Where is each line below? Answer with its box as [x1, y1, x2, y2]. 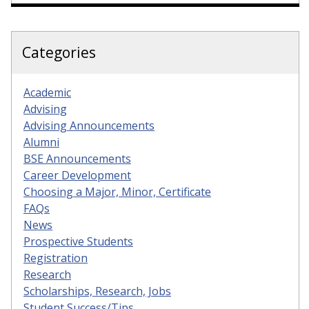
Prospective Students [23, 233, 133, 249]
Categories [22, 42, 96, 62]
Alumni [23, 134, 59, 150]
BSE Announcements [23, 150, 131, 166]
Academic [23, 84, 71, 100]
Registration [23, 250, 88, 266]
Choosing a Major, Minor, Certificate [23, 183, 211, 199]
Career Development [23, 167, 131, 183]
